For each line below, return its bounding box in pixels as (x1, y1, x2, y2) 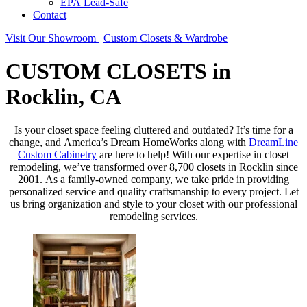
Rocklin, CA (5, 84, 121, 110)
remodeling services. (109, 210, 198, 223)
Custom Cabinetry (18, 149, 97, 161)
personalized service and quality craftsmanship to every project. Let (8, 186, 299, 198)
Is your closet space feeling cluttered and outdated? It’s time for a (14, 124, 293, 136)
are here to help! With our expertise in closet (97, 149, 289, 161)
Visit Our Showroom (5, 32, 99, 44)
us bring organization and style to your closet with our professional (10, 198, 297, 210)
